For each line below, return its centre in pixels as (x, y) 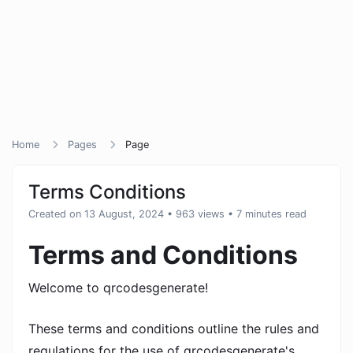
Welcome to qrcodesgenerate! (118, 288)
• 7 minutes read (267, 214)
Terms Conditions (107, 192)
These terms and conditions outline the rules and (174, 329)
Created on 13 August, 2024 (96, 214)
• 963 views (196, 214)
